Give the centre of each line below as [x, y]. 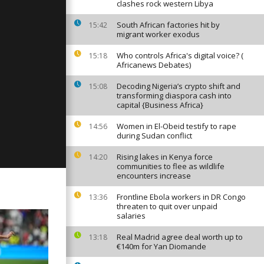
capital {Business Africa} [160, 105]
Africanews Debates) [154, 65]
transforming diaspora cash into [174, 95]
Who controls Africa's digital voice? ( [180, 55]
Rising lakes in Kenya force [165, 157]
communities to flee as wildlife [171, 166]
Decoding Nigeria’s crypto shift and [179, 86]
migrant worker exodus [158, 34]
